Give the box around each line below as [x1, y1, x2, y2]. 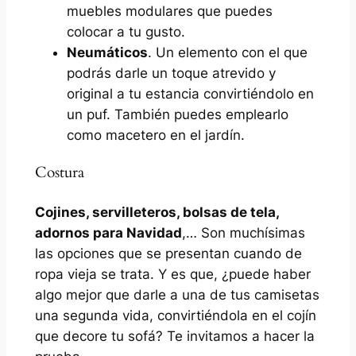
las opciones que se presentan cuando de [34, 246, 302, 262]
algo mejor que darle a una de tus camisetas [34, 287, 319, 304]
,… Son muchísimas [181, 225, 305, 242]
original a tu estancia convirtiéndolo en [66, 85, 314, 102]
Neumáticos [66, 44, 148, 60]
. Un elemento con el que [147, 44, 308, 60]
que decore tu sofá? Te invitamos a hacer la [34, 328, 315, 345]
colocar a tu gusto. [66, 23, 185, 40]
